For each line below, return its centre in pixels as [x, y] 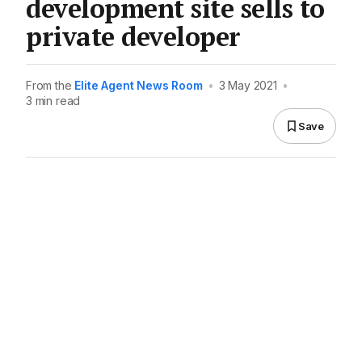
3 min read [53, 101]
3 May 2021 [248, 86]
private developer [133, 37]
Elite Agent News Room [139, 86]
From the [51, 86]
